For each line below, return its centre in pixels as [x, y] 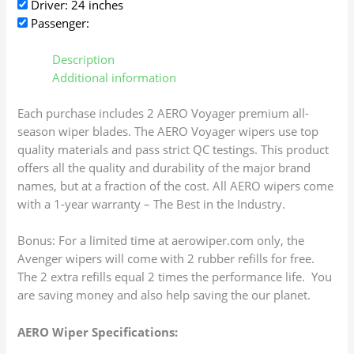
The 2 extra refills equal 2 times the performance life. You [175, 277]
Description [84, 60]
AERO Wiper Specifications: [98, 331]
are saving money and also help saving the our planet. [164, 295]
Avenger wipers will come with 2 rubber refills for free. [168, 259]
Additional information [115, 78]
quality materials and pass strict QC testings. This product [173, 150]
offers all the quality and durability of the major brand [164, 168]
